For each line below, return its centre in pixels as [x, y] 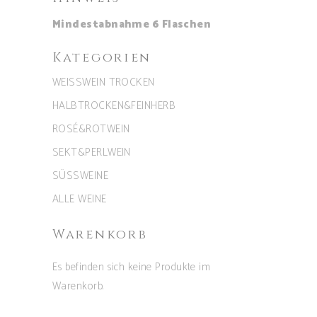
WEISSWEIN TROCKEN [104, 83]
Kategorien [102, 58]
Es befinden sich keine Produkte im [132, 267]
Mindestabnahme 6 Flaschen [132, 25]
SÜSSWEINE [81, 176]
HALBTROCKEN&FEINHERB [114, 106]
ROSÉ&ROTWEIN [91, 129]
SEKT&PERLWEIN [92, 153]
